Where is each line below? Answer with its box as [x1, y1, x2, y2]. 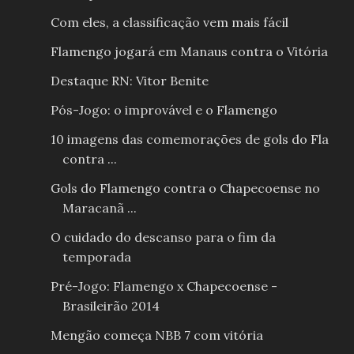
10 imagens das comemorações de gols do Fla [50, 131, 329, 148]
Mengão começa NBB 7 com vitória [50, 327, 263, 344]
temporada [62, 249, 131, 265]
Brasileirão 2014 [62, 298, 160, 314]
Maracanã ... [62, 200, 137, 217]
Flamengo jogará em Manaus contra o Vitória [50, 43, 328, 60]
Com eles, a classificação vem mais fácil [50, 14, 288, 31]
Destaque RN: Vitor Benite [50, 73, 209, 89]
